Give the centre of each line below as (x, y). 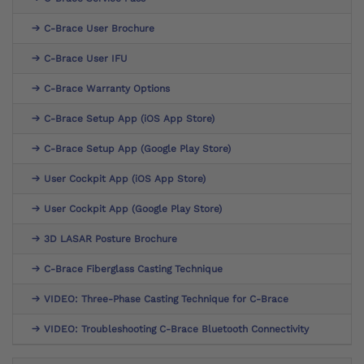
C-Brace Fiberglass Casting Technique (133, 269)
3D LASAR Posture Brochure (110, 238)
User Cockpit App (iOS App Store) (125, 178)
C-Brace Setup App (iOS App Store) (129, 118)
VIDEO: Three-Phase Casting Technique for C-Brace (166, 299)
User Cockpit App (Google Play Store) (133, 208)
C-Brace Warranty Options (107, 88)
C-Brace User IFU (86, 58)
